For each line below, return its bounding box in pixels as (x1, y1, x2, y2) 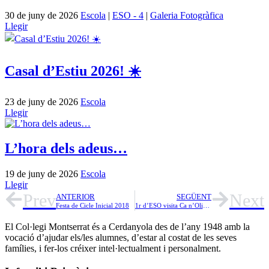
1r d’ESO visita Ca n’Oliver (202, 201, 210, 209)
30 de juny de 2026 (5, 10, 80, 20)
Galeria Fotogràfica (150, 10, 223, 20)
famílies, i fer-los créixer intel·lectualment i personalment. (5, 243, 221, 254)
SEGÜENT (177, 192, 211, 201)
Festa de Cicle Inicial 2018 (56, 201, 129, 209)
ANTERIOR (56, 192, 95, 201)
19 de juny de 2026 (5, 169, 80, 180)
